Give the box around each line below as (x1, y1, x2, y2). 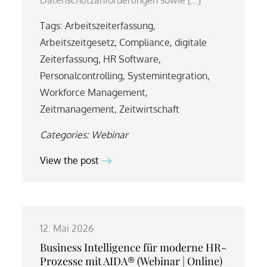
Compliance (119, 36, 170, 48)
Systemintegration (128, 69, 208, 82)
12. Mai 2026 (40, 222, 94, 234)
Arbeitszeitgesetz (40, 36, 115, 48)
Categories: (40, 128, 92, 141)
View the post (40, 154, 100, 166)
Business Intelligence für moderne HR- (40, 240, 227, 254)
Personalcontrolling (40, 69, 123, 82)
